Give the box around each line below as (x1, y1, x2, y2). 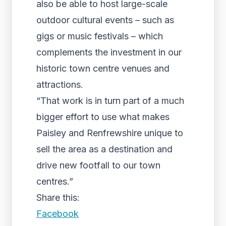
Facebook (36, 208, 79, 219)
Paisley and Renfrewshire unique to (36, 128, 183, 138)
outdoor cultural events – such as (36, 15, 174, 25)
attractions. (36, 79, 83, 90)
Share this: (36, 192, 80, 203)
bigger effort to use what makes (36, 111, 169, 122)
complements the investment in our (36, 47, 182, 58)
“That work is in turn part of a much (36, 95, 184, 106)
